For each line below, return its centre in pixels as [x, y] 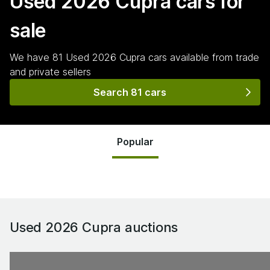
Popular [135, 142]
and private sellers [50, 72]
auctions [150, 227]
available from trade [213, 57]
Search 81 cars [130, 92]
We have [31, 57]
